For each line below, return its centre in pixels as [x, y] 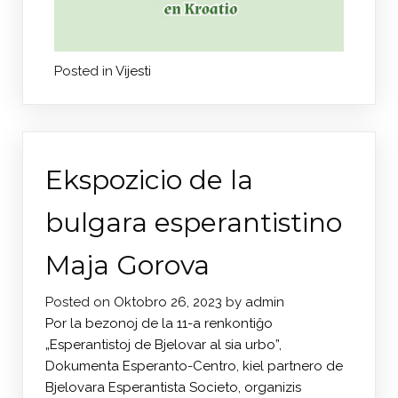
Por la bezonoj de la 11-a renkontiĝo [159, 323]
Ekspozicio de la [149, 179]
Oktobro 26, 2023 [168, 302]
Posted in [85, 71]
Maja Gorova [127, 265]
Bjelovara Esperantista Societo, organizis [173, 387]
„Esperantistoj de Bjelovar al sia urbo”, [163, 344]
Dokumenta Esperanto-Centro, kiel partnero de [194, 366]
